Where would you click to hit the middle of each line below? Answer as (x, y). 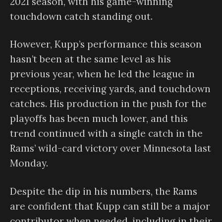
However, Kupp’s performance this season (106, 44)
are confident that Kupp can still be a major (110, 206)
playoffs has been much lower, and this (99, 119)
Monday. (29, 163)
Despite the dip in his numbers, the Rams (104, 191)
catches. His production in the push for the (108, 104)
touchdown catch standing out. (81, 16)
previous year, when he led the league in (102, 74)
